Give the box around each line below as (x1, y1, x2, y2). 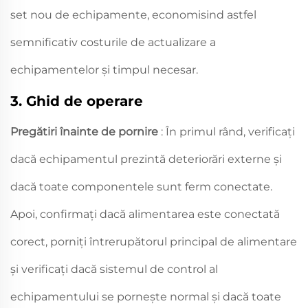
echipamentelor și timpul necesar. (10, 63, 198, 76)
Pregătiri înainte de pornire (10, 124, 161, 138)
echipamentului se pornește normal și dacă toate (10, 289, 281, 303)
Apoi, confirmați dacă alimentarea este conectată (10, 207, 280, 221)
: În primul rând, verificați (161, 124, 295, 138)
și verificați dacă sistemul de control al (10, 262, 218, 276)
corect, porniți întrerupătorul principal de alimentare (10, 234, 297, 248)
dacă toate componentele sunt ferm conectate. (10, 179, 272, 193)
